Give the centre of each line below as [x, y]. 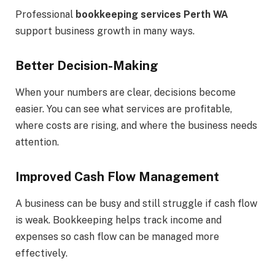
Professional [45, 15]
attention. [37, 142]
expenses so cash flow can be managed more [117, 237]
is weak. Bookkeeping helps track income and [118, 220]
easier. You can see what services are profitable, [124, 109]
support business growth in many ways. [105, 31]
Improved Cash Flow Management [117, 176]
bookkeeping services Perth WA [152, 15]
